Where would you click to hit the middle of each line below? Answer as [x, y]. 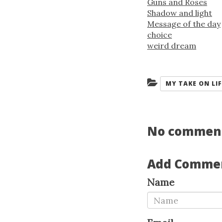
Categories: [173, 82]
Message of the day [184, 24]
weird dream [172, 46]
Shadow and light [180, 13]
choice [160, 35]
